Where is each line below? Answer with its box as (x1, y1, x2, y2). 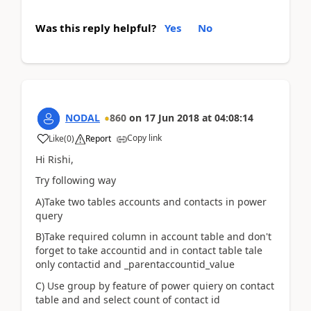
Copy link (127, 131, 162, 144)
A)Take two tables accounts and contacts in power (35, 194, 267, 208)
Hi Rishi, (35, 152, 74, 166)
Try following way (35, 174, 116, 187)
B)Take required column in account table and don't (35, 230, 271, 243)
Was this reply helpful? (35, 20, 156, 35)
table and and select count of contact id (35, 292, 220, 306)
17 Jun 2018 (144, 110, 199, 124)
